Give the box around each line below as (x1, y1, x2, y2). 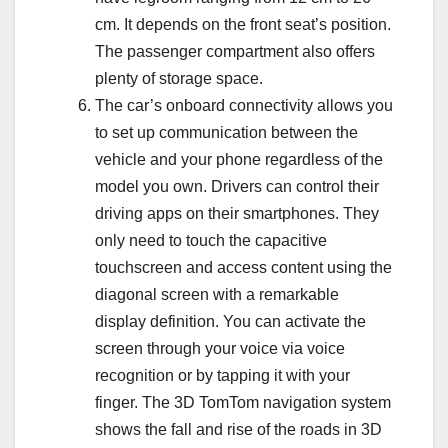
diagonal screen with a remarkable (95, 286, 339, 304)
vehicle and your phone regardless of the (95, 151, 383, 169)
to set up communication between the (95, 124, 358, 142)
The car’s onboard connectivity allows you (95, 97, 393, 115)
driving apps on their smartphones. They (95, 205, 379, 223)
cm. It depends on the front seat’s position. (95, 16, 391, 34)
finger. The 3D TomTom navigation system (95, 394, 391, 412)
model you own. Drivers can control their (95, 178, 379, 196)
